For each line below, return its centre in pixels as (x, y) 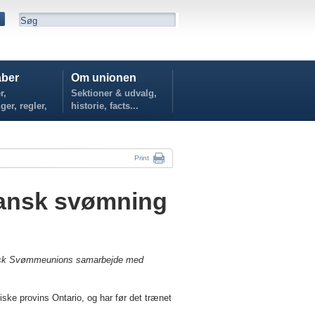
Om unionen (104, 78)
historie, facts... (105, 106)
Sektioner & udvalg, (114, 93)
